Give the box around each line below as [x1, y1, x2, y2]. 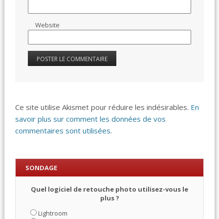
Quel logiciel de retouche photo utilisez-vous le [31, 184, 188, 194]
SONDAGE [25, 163, 57, 172]
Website [35, 20, 60, 29]
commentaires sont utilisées [15, 125, 111, 135]
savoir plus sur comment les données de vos [15, 113, 166, 124]
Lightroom [38, 208, 67, 218]
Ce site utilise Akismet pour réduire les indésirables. [15, 102, 191, 112]
